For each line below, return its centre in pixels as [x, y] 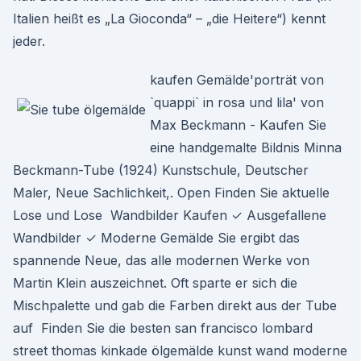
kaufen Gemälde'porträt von [237, 80]
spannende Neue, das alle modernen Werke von [161, 260]
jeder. [29, 41]
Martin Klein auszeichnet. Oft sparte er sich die [155, 283]
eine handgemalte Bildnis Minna [246, 147]
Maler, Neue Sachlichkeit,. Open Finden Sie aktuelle [171, 193]
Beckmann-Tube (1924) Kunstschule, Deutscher [161, 170]
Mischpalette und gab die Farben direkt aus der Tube [175, 305]
